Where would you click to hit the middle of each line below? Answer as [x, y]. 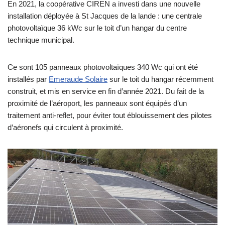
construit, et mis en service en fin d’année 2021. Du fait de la [106, 91]
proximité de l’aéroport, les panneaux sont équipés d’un [97, 103]
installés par [28, 79]
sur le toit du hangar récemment [160, 79]
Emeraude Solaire [78, 79]
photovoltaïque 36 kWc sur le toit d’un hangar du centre [97, 28]
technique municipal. [41, 40]
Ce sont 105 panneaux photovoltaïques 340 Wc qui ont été [103, 67]
